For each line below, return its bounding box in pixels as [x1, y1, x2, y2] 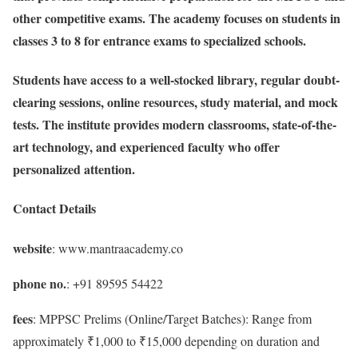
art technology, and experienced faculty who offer [13, 137, 280, 157]
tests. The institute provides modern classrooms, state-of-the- [13, 115, 336, 134]
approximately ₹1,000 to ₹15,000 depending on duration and [13, 332, 320, 349]
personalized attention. [13, 160, 135, 179]
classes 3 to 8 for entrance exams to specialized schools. [13, 30, 306, 50]
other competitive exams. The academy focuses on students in [13, 8, 340, 27]
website [13, 238, 52, 257]
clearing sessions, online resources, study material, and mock [13, 93, 338, 112]
